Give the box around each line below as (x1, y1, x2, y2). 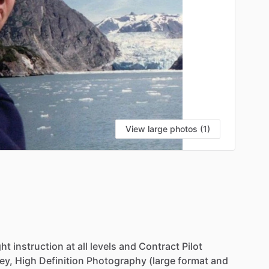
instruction (13, 240, 64, 252)
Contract (139, 240, 180, 252)
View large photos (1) (125, 123, 210, 134)
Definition (39, 254, 84, 267)
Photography (86, 254, 147, 267)
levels (90, 240, 116, 252)
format (178, 254, 208, 267)
